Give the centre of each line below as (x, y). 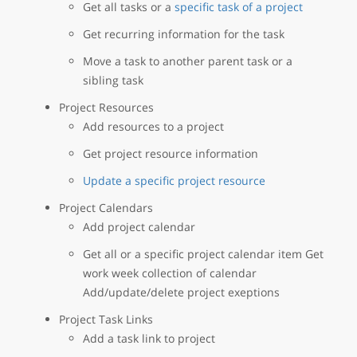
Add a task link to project (149, 338)
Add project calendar (139, 226)
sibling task (113, 80)
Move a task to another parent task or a (188, 61)
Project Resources (106, 107)
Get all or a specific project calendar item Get (203, 253)
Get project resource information (171, 153)
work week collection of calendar (170, 273)
